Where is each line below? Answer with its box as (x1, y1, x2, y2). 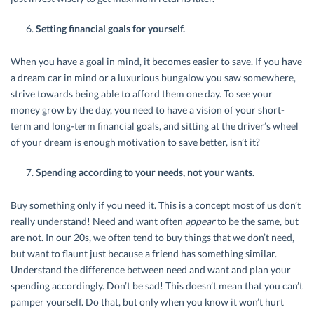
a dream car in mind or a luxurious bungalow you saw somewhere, (11, 71, 296, 84)
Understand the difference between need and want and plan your (11, 264, 291, 276)
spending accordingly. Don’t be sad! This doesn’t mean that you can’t (11, 280, 303, 292)
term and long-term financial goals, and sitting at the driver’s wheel (11, 120, 299, 132)
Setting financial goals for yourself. (36, 22, 185, 35)
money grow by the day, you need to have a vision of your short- (11, 104, 285, 116)
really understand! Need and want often (11, 215, 185, 228)
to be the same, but (215, 215, 299, 228)
